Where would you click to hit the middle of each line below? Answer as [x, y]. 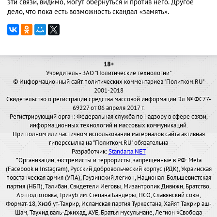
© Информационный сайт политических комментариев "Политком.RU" [108, 82]
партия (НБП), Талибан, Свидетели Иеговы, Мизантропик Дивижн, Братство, [108, 187]
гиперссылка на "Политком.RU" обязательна [108, 143]
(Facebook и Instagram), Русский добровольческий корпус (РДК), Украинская [108, 169]
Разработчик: [90, 152]
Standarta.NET [127, 152]
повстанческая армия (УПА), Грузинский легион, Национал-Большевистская [108, 178]
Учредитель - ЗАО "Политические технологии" [108, 73]
